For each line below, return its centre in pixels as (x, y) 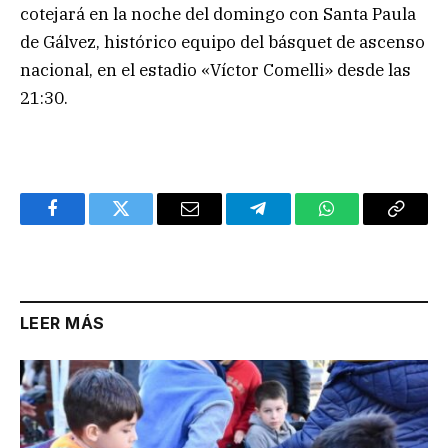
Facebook (85, 223)
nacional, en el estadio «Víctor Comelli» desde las (215, 69)
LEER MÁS (62, 322)
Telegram (290, 223)
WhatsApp (364, 223)
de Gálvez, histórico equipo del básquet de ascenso (222, 41)
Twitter (145, 223)
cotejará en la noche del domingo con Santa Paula (218, 13)
